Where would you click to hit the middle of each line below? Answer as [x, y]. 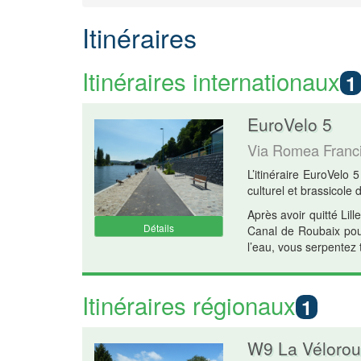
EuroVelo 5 [290, 124]
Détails [159, 228]
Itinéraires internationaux [211, 81]
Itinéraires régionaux [189, 305]
